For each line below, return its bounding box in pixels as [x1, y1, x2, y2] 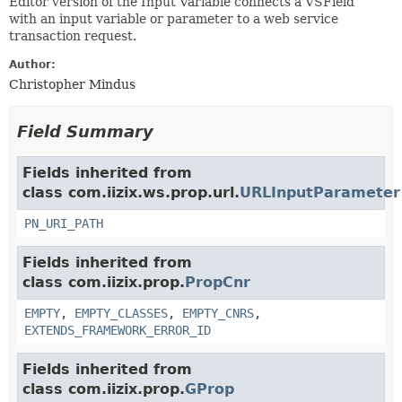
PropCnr [185, 274, 250, 291]
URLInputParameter [240, 184, 400, 201]
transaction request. [9, 29, 136, 43]
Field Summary [17, 122, 153, 141]
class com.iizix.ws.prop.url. [22, 184, 240, 201]
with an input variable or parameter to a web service [9, 12, 338, 26]
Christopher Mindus [9, 77, 135, 92]
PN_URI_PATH [24, 216, 103, 231]
